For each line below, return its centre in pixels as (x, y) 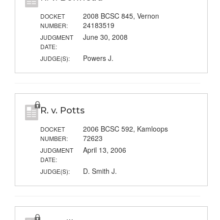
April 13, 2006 (104, 150)
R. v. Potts (62, 111)
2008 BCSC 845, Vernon (121, 16)
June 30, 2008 (105, 37)
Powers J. (98, 58)
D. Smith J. (100, 171)
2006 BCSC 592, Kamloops (125, 129)
